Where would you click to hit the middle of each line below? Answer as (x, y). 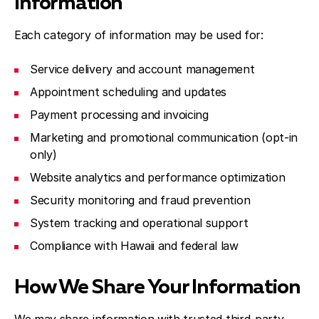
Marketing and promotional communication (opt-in (164, 137)
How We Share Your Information (157, 288)
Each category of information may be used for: (139, 35)
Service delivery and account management (142, 69)
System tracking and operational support (139, 223)
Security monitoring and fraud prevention (140, 200)
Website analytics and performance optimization (158, 177)
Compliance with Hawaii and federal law (134, 246)
